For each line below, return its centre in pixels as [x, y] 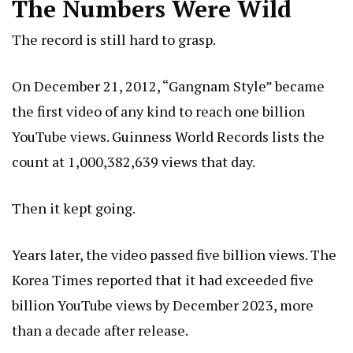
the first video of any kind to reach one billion [158, 111]
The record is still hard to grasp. [114, 40]
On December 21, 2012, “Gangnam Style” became [168, 86]
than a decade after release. [100, 331]
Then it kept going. [74, 208]
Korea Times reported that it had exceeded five [163, 280]
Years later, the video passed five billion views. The [174, 255]
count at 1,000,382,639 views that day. [134, 162]
